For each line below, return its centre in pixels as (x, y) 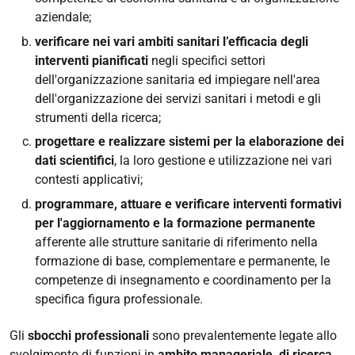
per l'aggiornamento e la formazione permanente (175, 223)
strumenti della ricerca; (98, 117)
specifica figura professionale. (119, 299)
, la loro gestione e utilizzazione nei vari (223, 161)
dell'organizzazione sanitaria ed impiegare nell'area (177, 79)
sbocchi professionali (88, 336)
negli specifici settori (207, 60)
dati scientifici (74, 161)
